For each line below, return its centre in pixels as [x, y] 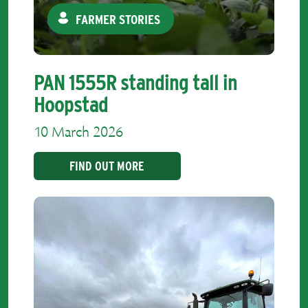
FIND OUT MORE [107, 166]
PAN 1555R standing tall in [135, 82]
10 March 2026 [78, 133]
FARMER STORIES [118, 19]
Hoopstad [71, 104]
